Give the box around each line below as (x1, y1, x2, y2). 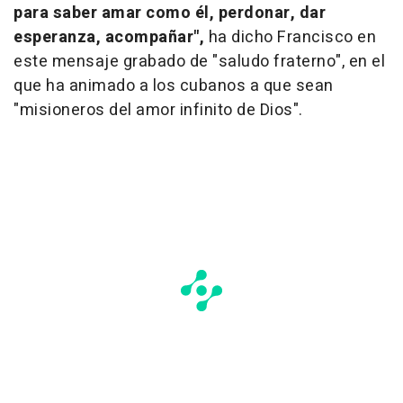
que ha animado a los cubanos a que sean (13, 74, 334, 98)
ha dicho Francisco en (204, 25, 376, 49)
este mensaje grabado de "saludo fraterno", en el (13, 49, 385, 74)
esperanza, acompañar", (13, 25, 204, 49)
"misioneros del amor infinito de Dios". (13, 98, 303, 122)
